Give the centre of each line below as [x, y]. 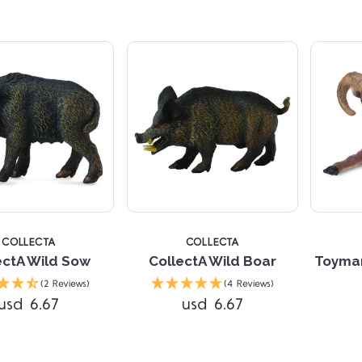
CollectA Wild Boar [212, 261]
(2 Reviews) [65, 284]
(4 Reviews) [248, 284]
